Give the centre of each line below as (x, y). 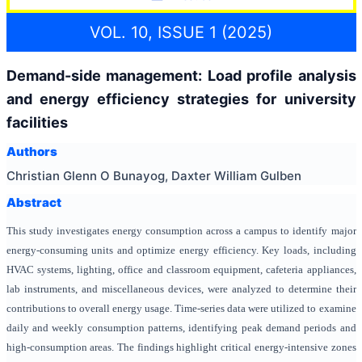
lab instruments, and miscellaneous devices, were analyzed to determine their (181, 289)
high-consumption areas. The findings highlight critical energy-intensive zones (181, 347)
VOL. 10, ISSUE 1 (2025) (181, 32)
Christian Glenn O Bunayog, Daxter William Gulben (154, 175)
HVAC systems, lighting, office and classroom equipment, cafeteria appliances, (181, 269)
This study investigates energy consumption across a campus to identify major (181, 231)
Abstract (34, 202)
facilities (37, 122)
